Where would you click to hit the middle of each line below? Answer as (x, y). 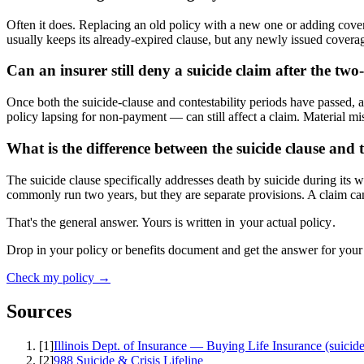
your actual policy (285, 222)
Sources (39, 312)
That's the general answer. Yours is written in (121, 222)
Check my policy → (58, 277)
